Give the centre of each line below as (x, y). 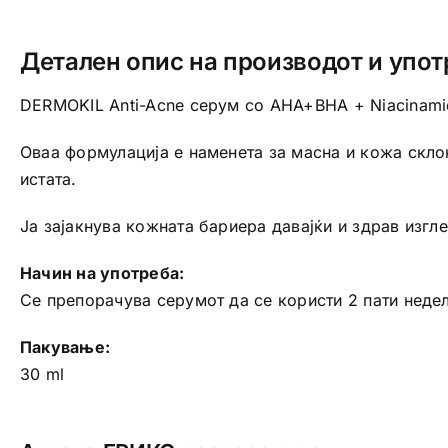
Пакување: (65, 347)
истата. (48, 179)
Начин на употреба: (102, 273)
